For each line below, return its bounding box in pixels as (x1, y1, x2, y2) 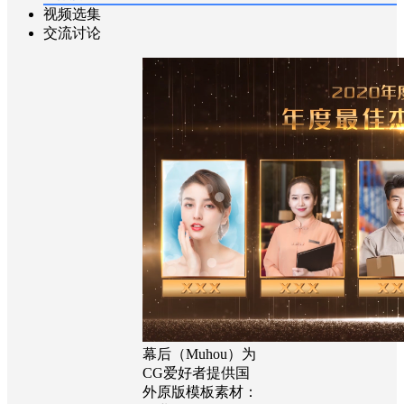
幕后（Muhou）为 (142, 345, 256, 362)
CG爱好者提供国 (142, 364, 250, 381)
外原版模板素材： (142, 383, 258, 399)
